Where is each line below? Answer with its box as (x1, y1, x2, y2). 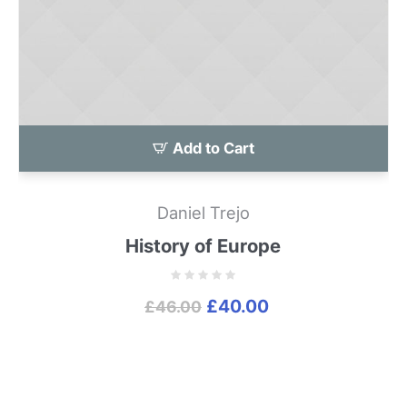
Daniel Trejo (156, 203, 250, 223)
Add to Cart (172, 139, 254, 158)
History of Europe (125, 234, 282, 258)
